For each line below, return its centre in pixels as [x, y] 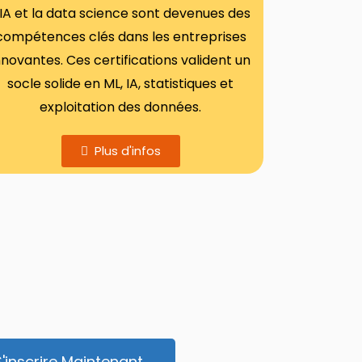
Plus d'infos [127, 151]
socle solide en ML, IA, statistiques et [121, 84]
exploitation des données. [121, 107]
